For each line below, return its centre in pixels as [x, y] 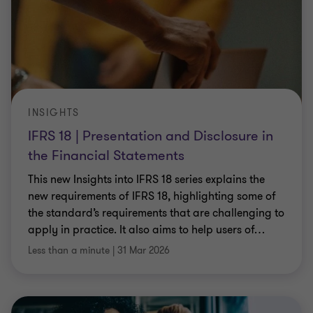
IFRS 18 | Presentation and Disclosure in [151, 136]
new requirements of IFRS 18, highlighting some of [152, 196]
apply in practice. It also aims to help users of [141, 230]
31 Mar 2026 [144, 250]
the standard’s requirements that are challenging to [156, 213]
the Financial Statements [106, 155]
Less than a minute [69, 250]
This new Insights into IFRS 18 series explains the [146, 180]
